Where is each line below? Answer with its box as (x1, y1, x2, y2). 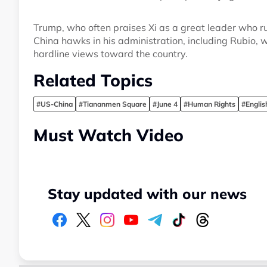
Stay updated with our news (48, 185, 247, 203)
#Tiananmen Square (79, 100, 147, 109)
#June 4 (153, 100, 178, 109)
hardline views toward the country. (33, 48, 188, 60)
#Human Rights (184, 100, 235, 109)
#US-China (36, 100, 73, 109)
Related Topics (33, 70, 153, 91)
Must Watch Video (33, 125, 184, 146)
